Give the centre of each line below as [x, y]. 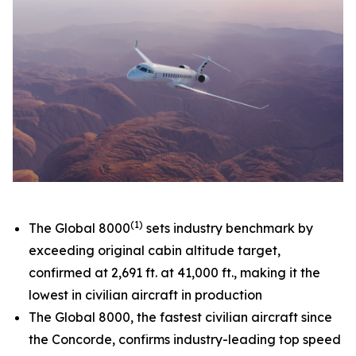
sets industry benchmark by [228, 228]
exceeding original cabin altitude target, [155, 250]
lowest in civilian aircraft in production [145, 295]
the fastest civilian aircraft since [233, 317]
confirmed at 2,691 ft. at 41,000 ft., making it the [174, 273]
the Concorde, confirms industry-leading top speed [185, 339]
